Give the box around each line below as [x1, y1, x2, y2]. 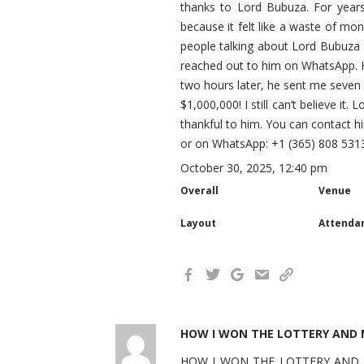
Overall [180, 184, 219, 197]
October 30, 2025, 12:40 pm [180, 160, 327, 175]
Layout [180, 216, 216, 230]
